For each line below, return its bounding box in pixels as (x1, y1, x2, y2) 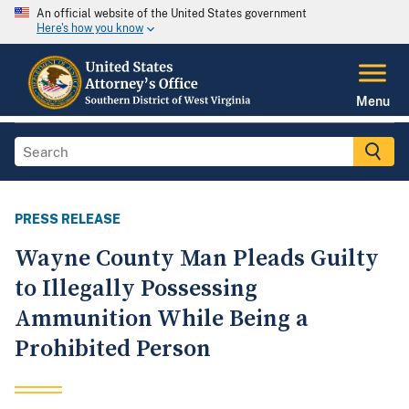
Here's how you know (37, 22, 143, 36)
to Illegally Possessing (15, 274, 257, 305)
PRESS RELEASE (15, 212, 121, 227)
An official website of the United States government (37, 7, 307, 20)
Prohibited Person (15, 334, 211, 365)
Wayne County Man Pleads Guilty (15, 244, 379, 275)
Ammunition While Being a (15, 304, 309, 335)
